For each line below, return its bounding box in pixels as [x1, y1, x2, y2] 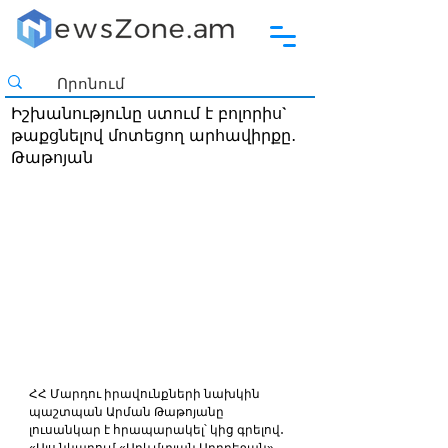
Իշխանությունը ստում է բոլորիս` [11, 105, 287, 122]
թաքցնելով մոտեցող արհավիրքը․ [11, 127, 296, 144]
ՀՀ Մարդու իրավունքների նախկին [29, 387, 263, 401]
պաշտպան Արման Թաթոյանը [29, 405, 227, 419]
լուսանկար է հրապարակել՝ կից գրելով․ [29, 423, 284, 437]
